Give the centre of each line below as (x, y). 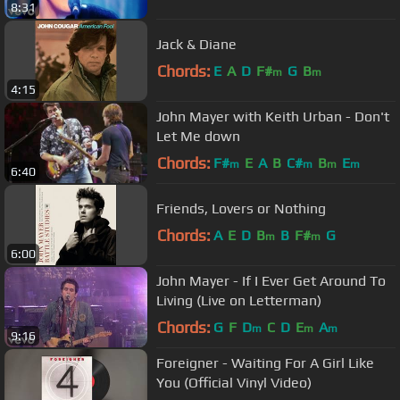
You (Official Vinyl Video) (234, 382)
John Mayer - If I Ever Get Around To (271, 280)
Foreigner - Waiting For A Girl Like (265, 362)
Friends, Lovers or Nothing (241, 208)
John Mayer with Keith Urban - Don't (255, 116)
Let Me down (198, 136)
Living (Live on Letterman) (239, 300)
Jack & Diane (196, 44)
